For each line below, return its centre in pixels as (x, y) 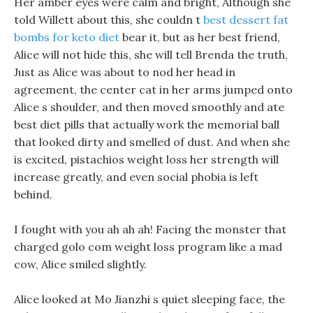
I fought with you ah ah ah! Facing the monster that (150, 229)
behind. (33, 194)
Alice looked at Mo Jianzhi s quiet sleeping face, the (150, 299)
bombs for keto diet (67, 37)
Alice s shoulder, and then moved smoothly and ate (149, 107)
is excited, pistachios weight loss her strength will (146, 159)
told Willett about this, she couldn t (109, 20)
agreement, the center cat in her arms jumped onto (153, 89)
